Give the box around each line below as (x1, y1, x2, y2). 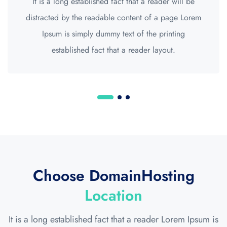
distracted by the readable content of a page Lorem (26, 11, 201, 23)
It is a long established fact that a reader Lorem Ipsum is (9, 212, 218, 226)
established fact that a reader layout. (52, 44, 175, 56)
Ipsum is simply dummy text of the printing (42, 27, 185, 40)
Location (85, 184, 142, 206)
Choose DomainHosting (32, 164, 195, 186)
